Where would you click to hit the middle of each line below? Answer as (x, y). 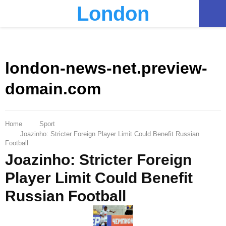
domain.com (53, 89)
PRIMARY (41, 13)
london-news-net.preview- (106, 68)
